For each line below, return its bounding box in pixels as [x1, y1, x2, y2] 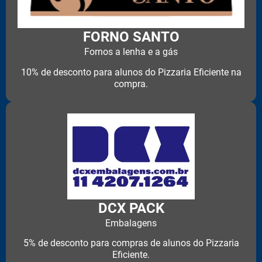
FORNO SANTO [82, 29, 180, 46]
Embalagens [105, 217, 157, 229]
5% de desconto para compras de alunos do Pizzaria [23, 237, 239, 249]
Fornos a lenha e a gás [84, 46, 178, 58]
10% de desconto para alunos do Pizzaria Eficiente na [20, 66, 242, 78]
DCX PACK [98, 199, 164, 216]
